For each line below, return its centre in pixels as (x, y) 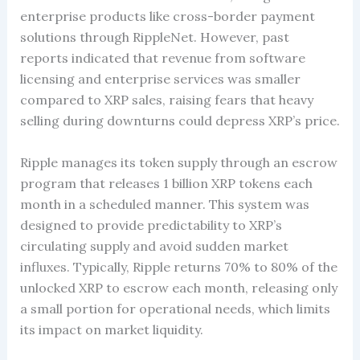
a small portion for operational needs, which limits (175, 308)
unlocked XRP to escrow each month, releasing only (178, 287)
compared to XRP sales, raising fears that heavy (166, 100)
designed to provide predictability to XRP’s (151, 225)
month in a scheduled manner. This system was (164, 204)
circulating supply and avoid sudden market (154, 245)
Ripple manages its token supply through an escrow (178, 162)
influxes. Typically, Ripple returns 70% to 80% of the (178, 266)
